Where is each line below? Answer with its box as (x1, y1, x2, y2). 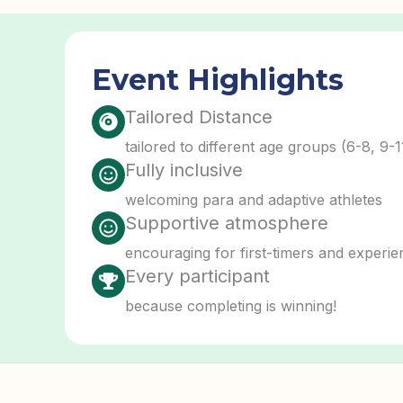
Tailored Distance (125, 105, 273, 128)
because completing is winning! (125, 296, 336, 315)
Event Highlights (92, 61, 344, 97)
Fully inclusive (125, 158, 243, 181)
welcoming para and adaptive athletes (125, 190, 382, 209)
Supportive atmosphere (125, 211, 328, 234)
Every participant (125, 264, 270, 287)
